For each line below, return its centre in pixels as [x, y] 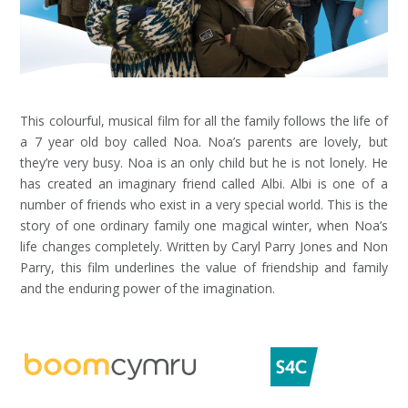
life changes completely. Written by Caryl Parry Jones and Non [204, 246]
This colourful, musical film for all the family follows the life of [204, 120]
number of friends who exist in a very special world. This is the [204, 204]
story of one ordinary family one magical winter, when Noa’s [204, 225]
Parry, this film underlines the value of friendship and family [204, 267]
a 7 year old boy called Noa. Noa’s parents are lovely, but [204, 141]
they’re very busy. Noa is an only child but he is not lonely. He [204, 162]
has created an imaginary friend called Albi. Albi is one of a [204, 183]
